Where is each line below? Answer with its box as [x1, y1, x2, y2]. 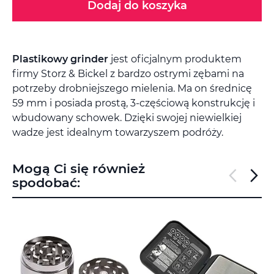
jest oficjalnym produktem [108, 53, 242, 65]
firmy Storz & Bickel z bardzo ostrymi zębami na [12, 67, 244, 80]
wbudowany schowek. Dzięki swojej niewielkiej [12, 111, 242, 124]
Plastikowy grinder [12, 53, 108, 65]
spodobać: [12, 174, 80, 190]
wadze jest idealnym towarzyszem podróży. [12, 126, 223, 138]
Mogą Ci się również [12, 160, 145, 176]
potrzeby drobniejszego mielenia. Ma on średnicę [12, 82, 252, 94]
